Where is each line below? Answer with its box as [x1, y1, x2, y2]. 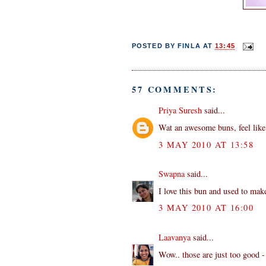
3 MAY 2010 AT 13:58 [159, 138, 254, 150]
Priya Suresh [159, 104, 202, 116]
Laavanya [159, 232, 191, 243]
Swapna [159, 168, 185, 180]
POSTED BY [132, 42, 178, 50]
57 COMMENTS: [132, 83, 218, 96]
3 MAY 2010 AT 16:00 [159, 202, 254, 214]
